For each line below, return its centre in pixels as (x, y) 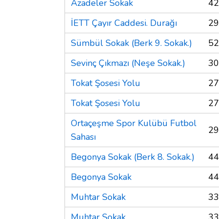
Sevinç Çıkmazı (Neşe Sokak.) (128, 63)
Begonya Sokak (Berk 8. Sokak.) (133, 157)
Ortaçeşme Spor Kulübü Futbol (134, 123)
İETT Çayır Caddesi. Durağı (124, 23)
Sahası (83, 137)
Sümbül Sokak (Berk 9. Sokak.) (131, 43)
